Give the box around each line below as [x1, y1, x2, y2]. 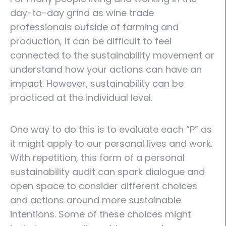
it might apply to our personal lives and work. [10, 137, 212, 150]
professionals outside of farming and [10, 21, 179, 33]
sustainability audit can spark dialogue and [10, 165, 205, 178]
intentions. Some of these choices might [10, 208, 191, 220]
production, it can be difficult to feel [10, 35, 172, 47]
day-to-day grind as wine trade [10, 7, 154, 19]
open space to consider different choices [10, 180, 197, 192]
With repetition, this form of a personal [10, 151, 185, 164]
